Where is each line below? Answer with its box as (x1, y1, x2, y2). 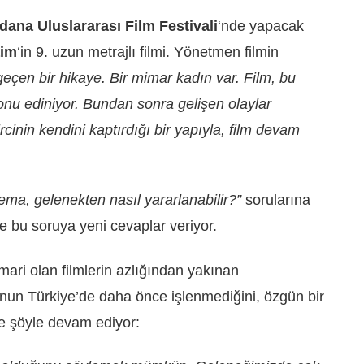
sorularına (245, 192, 310, 209)
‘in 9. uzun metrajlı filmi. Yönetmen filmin (17, 43, 279, 60)
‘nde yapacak (218, 17, 304, 34)
